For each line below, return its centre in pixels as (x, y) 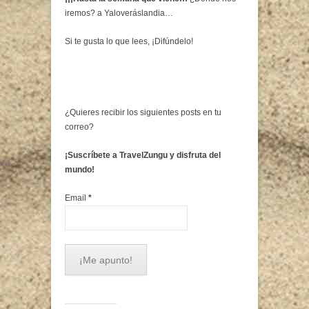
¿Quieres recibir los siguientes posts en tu (143, 112)
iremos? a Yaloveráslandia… (119, 13)
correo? (79, 127)
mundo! (80, 169)
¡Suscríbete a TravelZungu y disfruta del (143, 155)
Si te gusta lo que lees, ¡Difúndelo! (129, 41)
